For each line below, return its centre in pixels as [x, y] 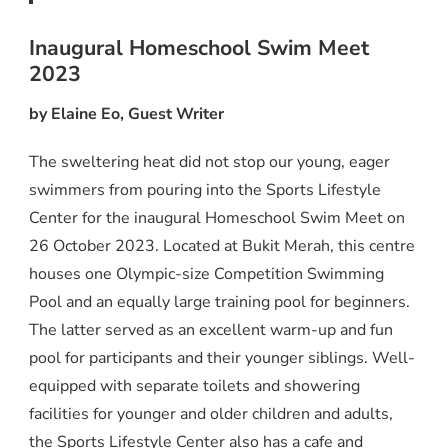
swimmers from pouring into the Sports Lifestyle [205, 190]
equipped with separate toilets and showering [194, 386]
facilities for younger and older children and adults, [211, 414]
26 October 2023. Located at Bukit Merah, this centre [222, 246]
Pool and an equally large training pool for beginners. [219, 302]
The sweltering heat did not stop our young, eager [209, 162]
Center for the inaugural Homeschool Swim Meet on [217, 218]
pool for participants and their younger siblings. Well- [222, 358]
